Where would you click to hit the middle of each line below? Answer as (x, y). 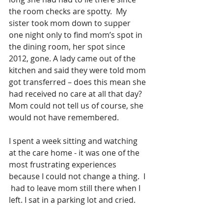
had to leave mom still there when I (76, 188)
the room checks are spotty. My (69, 11)
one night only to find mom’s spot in (77, 35)
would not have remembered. (64, 117)
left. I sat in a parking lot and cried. (74, 200)
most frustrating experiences (64, 164)
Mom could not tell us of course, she (77, 105)
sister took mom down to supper (71, 23)
